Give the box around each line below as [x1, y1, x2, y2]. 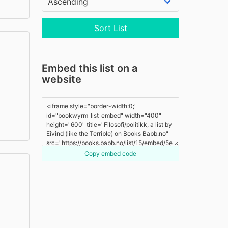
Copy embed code [84, 150, 136, 157]
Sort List [94, 23, 127, 33]
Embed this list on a [42, 62, 137, 74]
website [42, 73, 81, 85]
